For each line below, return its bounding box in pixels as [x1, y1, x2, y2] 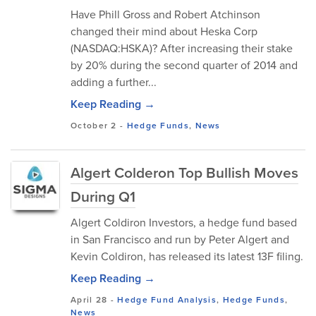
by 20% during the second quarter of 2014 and [71, 57, 298, 73]
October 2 [71, 119, 117, 132]
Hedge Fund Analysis [117, 293, 217, 306]
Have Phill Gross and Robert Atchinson [71, 6, 260, 23]
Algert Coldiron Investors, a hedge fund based [71, 214, 297, 231]
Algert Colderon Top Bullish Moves [71, 162, 298, 183]
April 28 [71, 293, 108, 306]
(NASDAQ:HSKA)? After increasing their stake [71, 40, 293, 56]
